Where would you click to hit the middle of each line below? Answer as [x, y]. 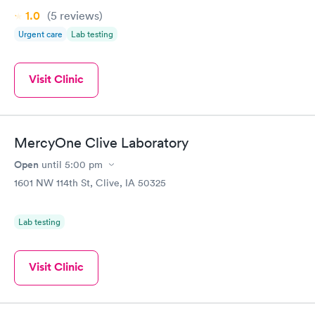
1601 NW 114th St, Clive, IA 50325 [90, 183]
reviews [78, 15]
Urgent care [40, 34]
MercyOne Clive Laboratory [101, 143]
